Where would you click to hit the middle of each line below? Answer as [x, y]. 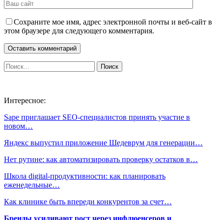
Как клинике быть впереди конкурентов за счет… [88, 201]
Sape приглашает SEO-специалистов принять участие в [97, 117]
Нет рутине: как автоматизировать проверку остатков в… [101, 159]
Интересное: [25, 100]
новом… [18, 126]
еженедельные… [32, 185]
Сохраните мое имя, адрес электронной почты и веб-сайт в [113, 22]
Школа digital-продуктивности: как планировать [85, 176]
